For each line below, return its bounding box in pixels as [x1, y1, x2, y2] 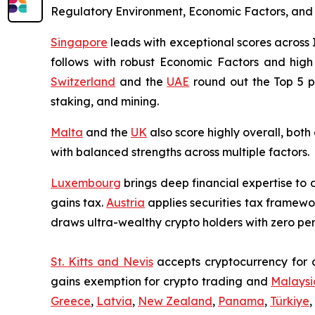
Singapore [51, 35, 108, 50]
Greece [51, 294, 91, 309]
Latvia [96, 294, 132, 309]
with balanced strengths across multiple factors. [51, 145, 309, 160]
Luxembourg [51, 176, 121, 191]
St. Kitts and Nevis [51, 255, 153, 269]
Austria [106, 195, 146, 210]
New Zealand [138, 294, 212, 309]
